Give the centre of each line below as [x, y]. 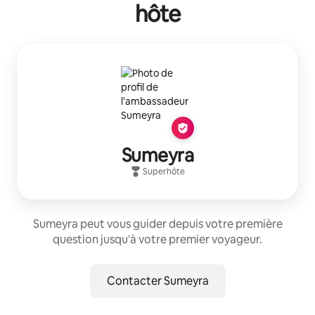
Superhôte [164, 171]
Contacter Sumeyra [157, 281]
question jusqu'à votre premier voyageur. [157, 239]
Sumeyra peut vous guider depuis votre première [157, 224]
